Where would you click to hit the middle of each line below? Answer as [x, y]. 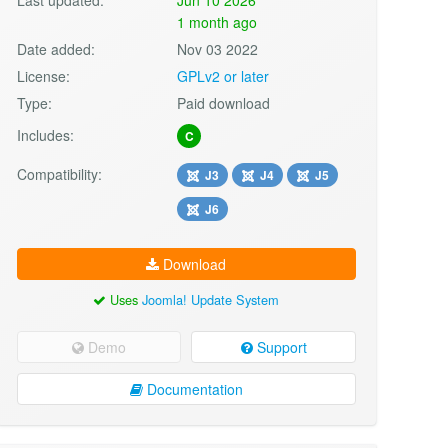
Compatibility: [59, 173]
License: [43, 75]
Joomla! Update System [211, 299]
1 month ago [217, 21]
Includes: [45, 134]
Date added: [55, 48]
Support [279, 347]
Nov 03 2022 [218, 48]
